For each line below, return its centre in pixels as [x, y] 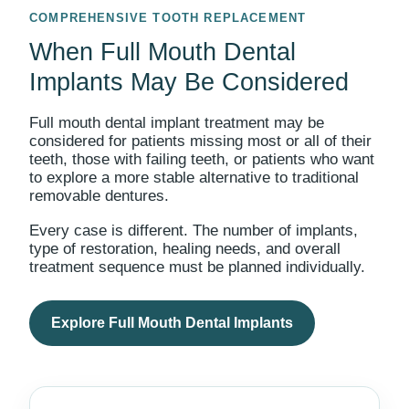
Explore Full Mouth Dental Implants [172, 323]
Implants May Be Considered [189, 82]
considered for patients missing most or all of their [200, 141]
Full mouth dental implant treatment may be [177, 123]
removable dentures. [99, 196]
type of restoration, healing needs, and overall [185, 249]
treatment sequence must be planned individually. [197, 267]
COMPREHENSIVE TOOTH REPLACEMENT [168, 18]
